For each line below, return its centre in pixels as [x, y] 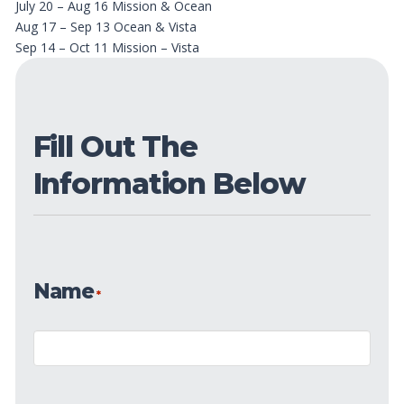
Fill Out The [115, 147]
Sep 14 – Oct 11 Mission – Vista [107, 47]
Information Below [169, 184]
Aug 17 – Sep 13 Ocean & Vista [106, 26]
